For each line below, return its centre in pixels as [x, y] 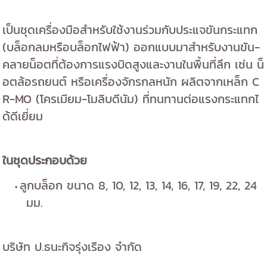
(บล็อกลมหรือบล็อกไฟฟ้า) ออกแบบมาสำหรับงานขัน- [131, 48]
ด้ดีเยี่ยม [23, 117]
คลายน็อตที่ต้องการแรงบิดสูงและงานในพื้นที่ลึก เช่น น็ [133, 65]
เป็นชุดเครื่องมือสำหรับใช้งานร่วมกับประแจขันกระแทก [130, 30]
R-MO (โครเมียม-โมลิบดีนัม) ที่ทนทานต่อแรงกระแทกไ [131, 100]
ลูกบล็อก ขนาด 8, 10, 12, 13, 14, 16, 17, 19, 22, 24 [138, 186]
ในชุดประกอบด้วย [45, 161]
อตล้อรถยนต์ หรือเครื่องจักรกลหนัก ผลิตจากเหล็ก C [131, 82]
